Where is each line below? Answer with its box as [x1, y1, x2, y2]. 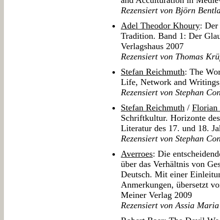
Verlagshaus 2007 [121, 41, 184, 52]
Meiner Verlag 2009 [121, 190, 192, 200]
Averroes [121, 149, 153, 159]
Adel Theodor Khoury [121, 21, 200, 31]
